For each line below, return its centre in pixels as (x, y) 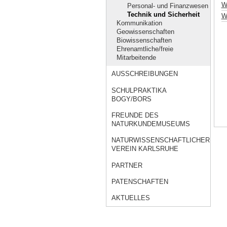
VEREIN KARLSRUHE (145, 149)
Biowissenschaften (144, 41)
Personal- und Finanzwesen (167, 6)
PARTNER (127, 165)
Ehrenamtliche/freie (145, 49)
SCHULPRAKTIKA (139, 90)
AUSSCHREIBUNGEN (145, 74)
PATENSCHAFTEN (140, 182)
